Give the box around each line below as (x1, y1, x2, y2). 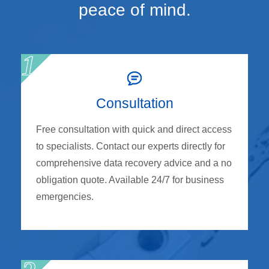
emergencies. (36, 191, 94, 202)
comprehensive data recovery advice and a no (36, 157, 232, 168)
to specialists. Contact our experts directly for (36, 141, 225, 151)
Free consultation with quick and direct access (36, 124, 232, 134)
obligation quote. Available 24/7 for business (36, 174, 224, 185)
